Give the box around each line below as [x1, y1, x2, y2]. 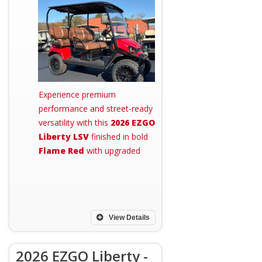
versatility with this [39, 117, 111, 128]
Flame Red [39, 145, 84, 156]
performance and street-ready [39, 103, 153, 114]
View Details [107, 213, 150, 222]
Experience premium [39, 89, 116, 100]
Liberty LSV [39, 131, 89, 142]
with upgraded [84, 145, 140, 156]
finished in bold [89, 131, 148, 142]
